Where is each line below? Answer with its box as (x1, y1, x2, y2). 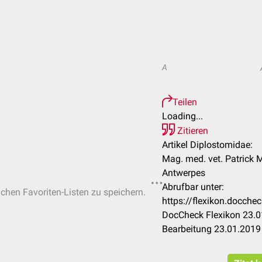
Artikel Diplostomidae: (162, 139, 253, 150)
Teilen (173, 96, 197, 108)
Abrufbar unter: (162, 181, 224, 192)
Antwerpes (162, 167, 205, 178)
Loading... (162, 111, 203, 122)
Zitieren (175, 125, 208, 136)
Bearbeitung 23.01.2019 (162, 223, 261, 235)
